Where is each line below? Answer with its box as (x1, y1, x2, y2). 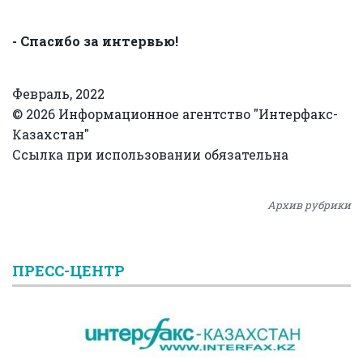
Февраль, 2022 (12, 84, 105, 102)
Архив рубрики (267, 197, 351, 212)
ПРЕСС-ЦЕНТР (12, 260, 125, 280)
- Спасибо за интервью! (12, 32, 178, 49)
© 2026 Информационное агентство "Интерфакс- (12, 105, 338, 122)
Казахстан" (12, 125, 89, 143)
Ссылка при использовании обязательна (12, 145, 288, 163)
